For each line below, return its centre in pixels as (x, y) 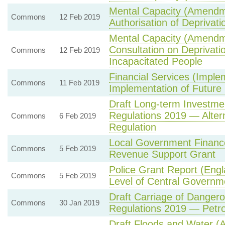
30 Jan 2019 (79, 203)
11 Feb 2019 (79, 83)
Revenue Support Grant (162, 154)
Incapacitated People (155, 61)
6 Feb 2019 (77, 116)
